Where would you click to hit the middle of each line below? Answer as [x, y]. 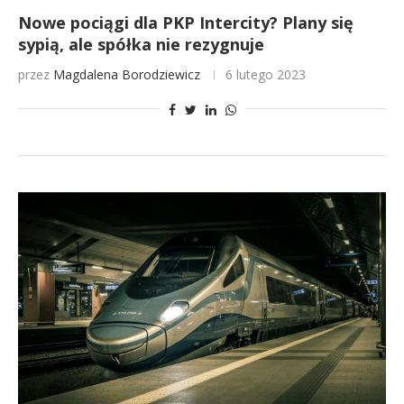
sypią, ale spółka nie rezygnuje [141, 44]
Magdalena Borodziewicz [127, 74]
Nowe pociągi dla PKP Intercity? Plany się [186, 23]
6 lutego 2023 [266, 74]
